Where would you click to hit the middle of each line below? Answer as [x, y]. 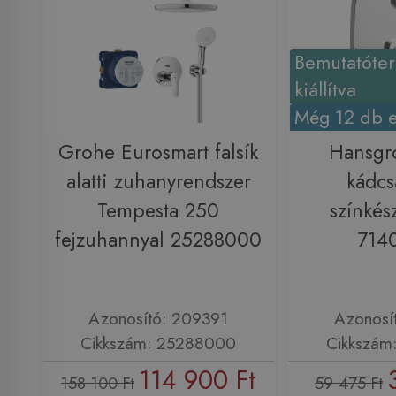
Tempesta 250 [158, 210]
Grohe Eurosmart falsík [158, 152]
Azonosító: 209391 [158, 318]
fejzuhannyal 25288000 [158, 240]
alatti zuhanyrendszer [158, 181]
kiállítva [326, 89]
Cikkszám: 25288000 [158, 343]
